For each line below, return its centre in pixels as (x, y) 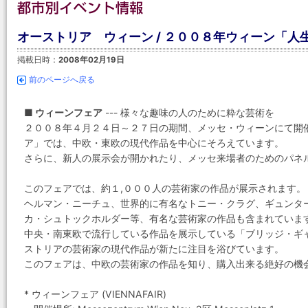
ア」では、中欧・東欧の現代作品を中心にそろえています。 (154, 143)
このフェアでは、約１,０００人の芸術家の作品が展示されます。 (165, 188)
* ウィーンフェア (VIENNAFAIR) (95, 294)
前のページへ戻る (62, 80)
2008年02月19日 (91, 60)
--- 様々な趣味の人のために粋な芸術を (188, 112)
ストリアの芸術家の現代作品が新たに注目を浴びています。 (154, 249)
